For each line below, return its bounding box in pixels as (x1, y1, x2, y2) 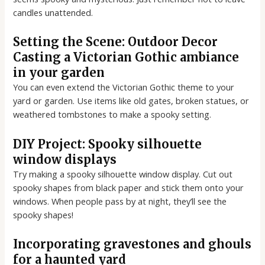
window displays (13, 151, 117, 167)
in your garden (13, 65, 105, 80)
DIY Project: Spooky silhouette (13, 136, 202, 151)
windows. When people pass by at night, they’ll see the (13, 195, 227, 207)
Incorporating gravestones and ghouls (13, 237, 252, 252)
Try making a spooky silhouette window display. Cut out (13, 167, 233, 180)
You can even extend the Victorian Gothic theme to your (13, 81, 235, 93)
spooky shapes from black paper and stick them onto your (13, 181, 244, 193)
